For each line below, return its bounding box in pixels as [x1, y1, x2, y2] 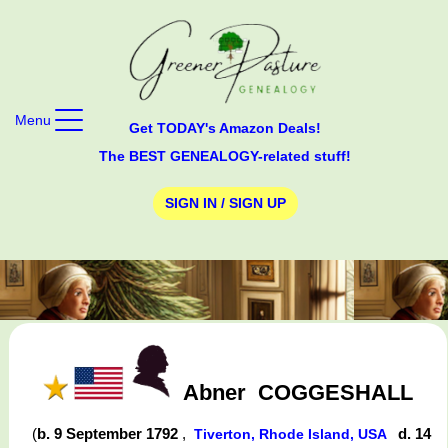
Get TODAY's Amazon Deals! [129, 119, 321, 136]
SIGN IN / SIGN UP [164, 195, 286, 212]
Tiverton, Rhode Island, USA [194, 426, 391, 443]
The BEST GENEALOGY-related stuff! [99, 147, 351, 164]
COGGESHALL [257, 379, 413, 405]
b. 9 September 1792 [37, 425, 183, 443]
